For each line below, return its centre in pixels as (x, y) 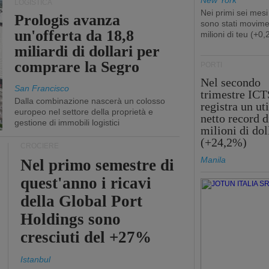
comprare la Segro (77, 67)
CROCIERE (39, 146)
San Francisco (41, 88)
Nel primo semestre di (97, 165)
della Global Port (81, 201)
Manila (213, 160)
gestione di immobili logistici (67, 122)
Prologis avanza (67, 20)
